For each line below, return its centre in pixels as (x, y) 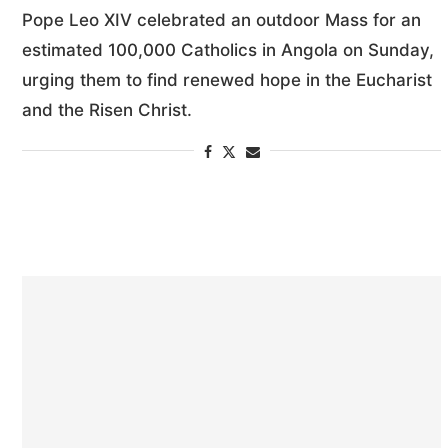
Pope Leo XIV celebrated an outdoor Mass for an (221, 19)
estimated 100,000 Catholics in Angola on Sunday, (228, 49)
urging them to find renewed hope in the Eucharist (227, 79)
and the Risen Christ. (107, 109)
